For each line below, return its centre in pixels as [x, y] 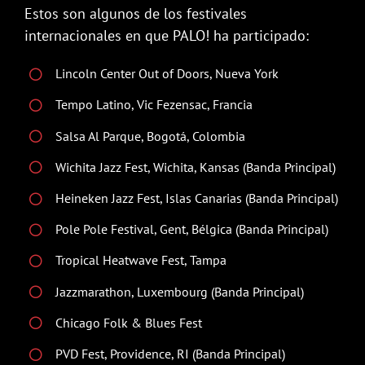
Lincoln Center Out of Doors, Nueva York [167, 74]
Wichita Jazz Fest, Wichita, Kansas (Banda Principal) [196, 167]
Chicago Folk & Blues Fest [129, 322]
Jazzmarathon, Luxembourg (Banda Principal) [180, 291]
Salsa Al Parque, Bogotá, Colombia [151, 136]
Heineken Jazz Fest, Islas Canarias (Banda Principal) [197, 198]
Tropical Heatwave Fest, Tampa [141, 260]
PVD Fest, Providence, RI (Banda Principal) [171, 353]
